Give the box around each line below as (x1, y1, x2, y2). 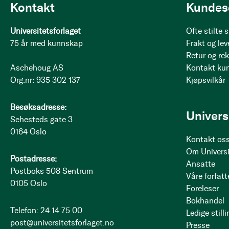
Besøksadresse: (10, 102, 66, 112)
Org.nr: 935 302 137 (10, 75, 80, 85)
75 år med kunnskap (10, 38, 83, 48)
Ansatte (186, 159, 216, 169)
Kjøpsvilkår (186, 75, 226, 85)
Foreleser (186, 184, 219, 193)
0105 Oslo (10, 178, 47, 188)
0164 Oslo (10, 127, 47, 136)
